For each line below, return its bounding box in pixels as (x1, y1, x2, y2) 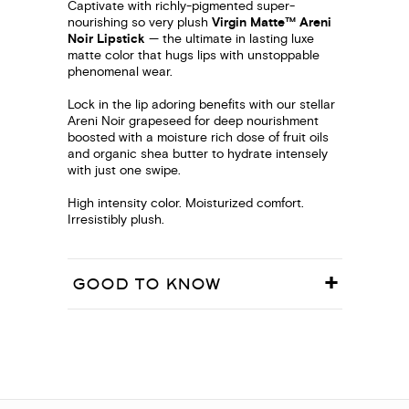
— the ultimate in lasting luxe (144, 30, 314, 49)
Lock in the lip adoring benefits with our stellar (67, 96, 335, 115)
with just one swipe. (67, 162, 181, 181)
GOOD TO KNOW (71, 274, 220, 293)
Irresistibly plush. (67, 211, 164, 230)
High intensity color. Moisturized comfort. (67, 194, 304, 214)
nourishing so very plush (67, 14, 212, 33)
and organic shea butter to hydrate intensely (67, 145, 328, 164)
